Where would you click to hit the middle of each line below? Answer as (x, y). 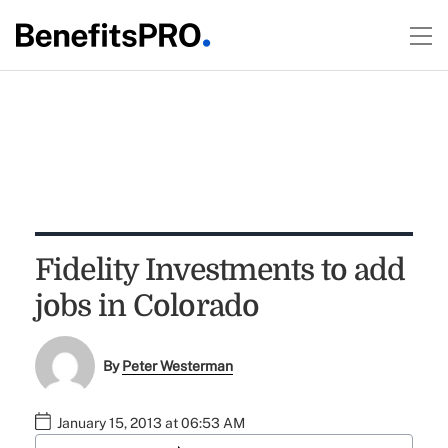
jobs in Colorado (147, 306)
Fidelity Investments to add (220, 270)
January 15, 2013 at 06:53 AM (150, 423)
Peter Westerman (178, 366)
